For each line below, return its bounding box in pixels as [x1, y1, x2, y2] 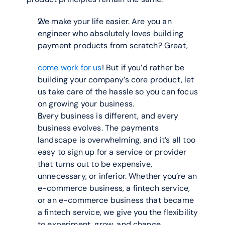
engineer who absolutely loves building [38, 28, 184, 39]
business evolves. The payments [38, 123, 159, 133]
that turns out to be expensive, [38, 159, 152, 169]
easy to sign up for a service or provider [38, 147, 187, 157]
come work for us [38, 62, 102, 73]
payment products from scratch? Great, [38, 40, 188, 51]
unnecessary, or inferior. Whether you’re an [38, 171, 197, 181]
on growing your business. [38, 98, 135, 109]
